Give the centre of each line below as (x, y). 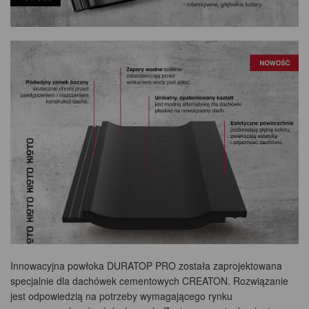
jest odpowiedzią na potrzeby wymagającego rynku (121, 296)
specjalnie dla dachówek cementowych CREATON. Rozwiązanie (149, 281)
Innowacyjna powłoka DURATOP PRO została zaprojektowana (146, 266)
